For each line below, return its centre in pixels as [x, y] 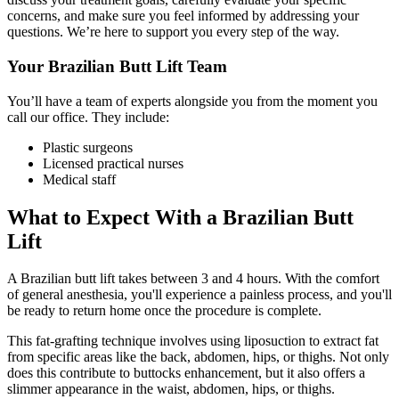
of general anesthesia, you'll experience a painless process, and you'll [199, 295]
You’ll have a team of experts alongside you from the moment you [192, 101]
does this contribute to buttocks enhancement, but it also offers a [186, 373]
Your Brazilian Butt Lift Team [117, 66]
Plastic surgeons [88, 147]
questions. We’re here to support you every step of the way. [173, 32]
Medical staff [79, 179]
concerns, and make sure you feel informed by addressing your [183, 16]
